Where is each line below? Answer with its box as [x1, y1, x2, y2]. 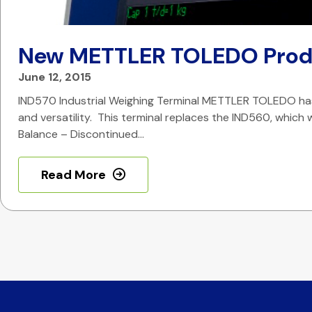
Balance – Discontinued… [18, 127, 144, 141]
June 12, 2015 [18, 70, 91, 84]
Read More [41, 166, 106, 183]
